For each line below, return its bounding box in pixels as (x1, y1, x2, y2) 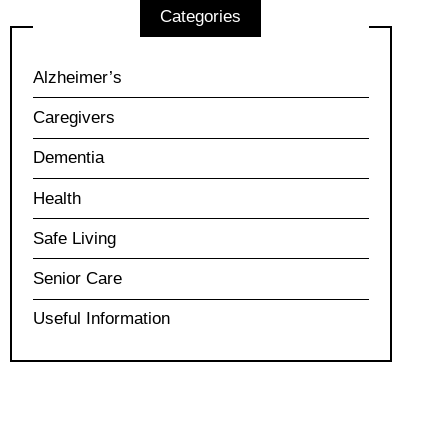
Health (32, 188, 81, 208)
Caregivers (32, 108, 115, 128)
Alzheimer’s (32, 67, 122, 87)
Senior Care (32, 269, 122, 289)
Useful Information (32, 309, 170, 329)
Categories (160, 6, 242, 26)
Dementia (32, 148, 104, 168)
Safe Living (32, 228, 116, 248)
